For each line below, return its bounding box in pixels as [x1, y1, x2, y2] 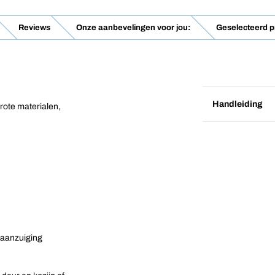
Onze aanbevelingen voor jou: [76, 23, 190, 32]
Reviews [18, 23, 50, 32]
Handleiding [212, 99, 263, 109]
